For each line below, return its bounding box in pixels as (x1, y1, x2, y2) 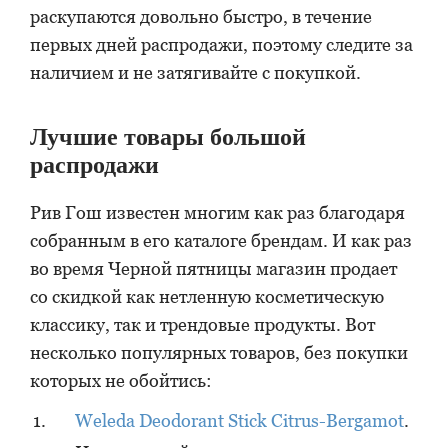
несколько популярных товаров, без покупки (30, 342, 408, 363)
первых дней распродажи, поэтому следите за (30, 34, 413, 55)
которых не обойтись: (30, 370, 212, 391)
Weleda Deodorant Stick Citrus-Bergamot (75, 410, 404, 431)
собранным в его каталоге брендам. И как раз (30, 230, 412, 251)
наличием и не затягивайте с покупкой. (30, 62, 361, 83)
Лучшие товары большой (30, 124, 306, 150)
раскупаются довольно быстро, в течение (30, 6, 372, 27)
